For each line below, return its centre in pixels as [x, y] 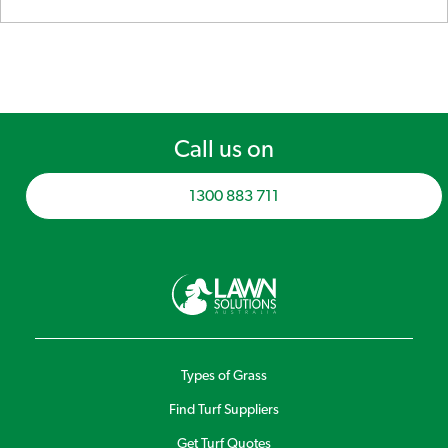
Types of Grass [224, 376]
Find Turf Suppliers [224, 410]
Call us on [224, 150]
